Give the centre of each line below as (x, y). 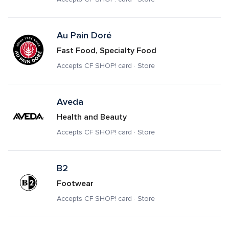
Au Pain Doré (84, 35)
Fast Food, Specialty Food (106, 51)
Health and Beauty (91, 117)
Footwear (75, 184)
